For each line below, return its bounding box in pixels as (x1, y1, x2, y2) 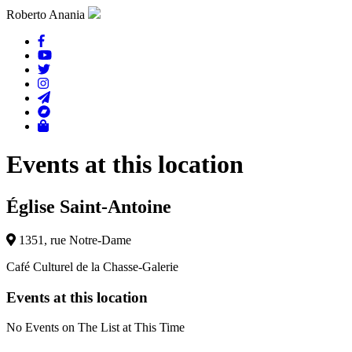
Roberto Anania (6, 8, 85, 21)
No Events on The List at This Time (6, 321, 185, 335)
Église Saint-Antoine (6, 196, 171, 217)
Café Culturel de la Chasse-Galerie (6, 259, 178, 273)
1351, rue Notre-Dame (16, 233, 131, 247)
